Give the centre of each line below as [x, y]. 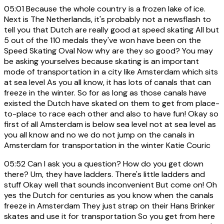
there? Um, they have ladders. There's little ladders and [104, 174]
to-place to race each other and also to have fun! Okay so [111, 113]
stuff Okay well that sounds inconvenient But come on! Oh [110, 184]
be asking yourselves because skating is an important [101, 61]
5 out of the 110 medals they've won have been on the [102, 40]
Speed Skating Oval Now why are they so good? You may [108, 50]
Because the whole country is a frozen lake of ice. [115, 8]
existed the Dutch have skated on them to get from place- [112, 103]
